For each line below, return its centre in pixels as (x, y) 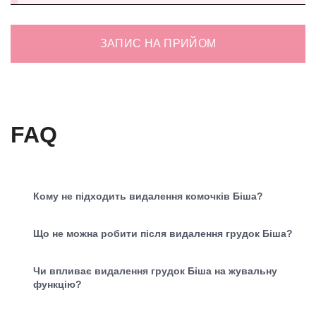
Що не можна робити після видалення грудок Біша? (163, 233)
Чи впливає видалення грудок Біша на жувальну (155, 271)
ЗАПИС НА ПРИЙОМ (158, 43)
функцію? (57, 284)
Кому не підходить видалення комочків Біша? (148, 196)
